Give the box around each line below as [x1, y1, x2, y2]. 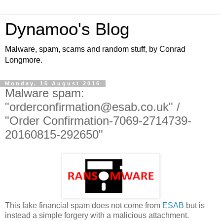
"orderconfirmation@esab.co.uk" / [5, 100, 180, 113]
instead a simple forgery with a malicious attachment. [5, 211, 189, 220]
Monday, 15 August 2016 [5, 80, 101, 86]
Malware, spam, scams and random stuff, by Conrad [5, 45, 185, 53]
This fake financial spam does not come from [5, 201, 162, 210]
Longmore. [5, 56, 42, 64]
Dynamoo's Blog [5, 20, 129, 38]
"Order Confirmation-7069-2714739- [5, 114, 191, 127]
